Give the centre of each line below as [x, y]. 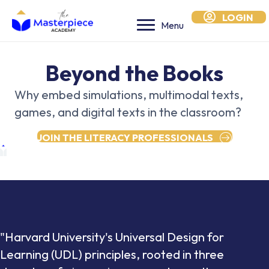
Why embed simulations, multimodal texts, [129, 95]
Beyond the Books [134, 73]
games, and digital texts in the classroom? [128, 112]
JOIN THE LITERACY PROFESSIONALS [125, 137]
